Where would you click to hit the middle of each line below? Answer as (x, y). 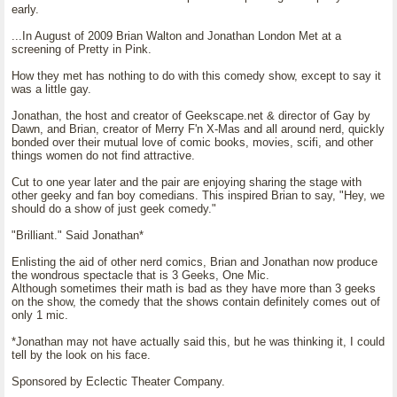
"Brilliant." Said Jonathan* (78, 235)
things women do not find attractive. (103, 156)
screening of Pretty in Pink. (82, 49)
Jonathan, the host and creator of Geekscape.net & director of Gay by (191, 116)
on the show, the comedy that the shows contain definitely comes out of (196, 302)
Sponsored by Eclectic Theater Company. (118, 381)
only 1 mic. (40, 315)
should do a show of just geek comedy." (114, 209)
